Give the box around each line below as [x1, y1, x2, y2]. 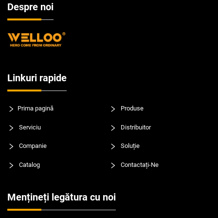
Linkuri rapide [7, 72, 67, 84]
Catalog [18, 161, 40, 169]
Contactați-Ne [119, 161, 159, 169]
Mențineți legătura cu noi [7, 191, 116, 203]
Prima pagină [18, 105, 54, 112]
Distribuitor [119, 124, 151, 131]
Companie [18, 142, 47, 150]
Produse [119, 105, 144, 112]
